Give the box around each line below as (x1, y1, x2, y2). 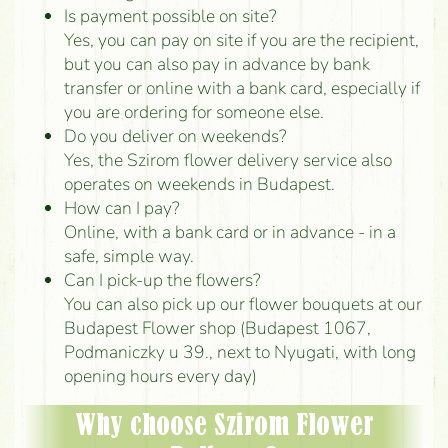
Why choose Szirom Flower (74, 412, 374, 441)
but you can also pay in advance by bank (63, 51, 370, 76)
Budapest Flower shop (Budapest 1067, (63, 315, 371, 340)
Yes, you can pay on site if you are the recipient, (63, 27, 419, 52)
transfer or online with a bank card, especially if (63, 75, 420, 100)
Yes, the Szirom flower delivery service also (63, 147, 392, 172)
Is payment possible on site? (63, 3, 277, 28)
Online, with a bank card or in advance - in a (63, 219, 396, 244)
